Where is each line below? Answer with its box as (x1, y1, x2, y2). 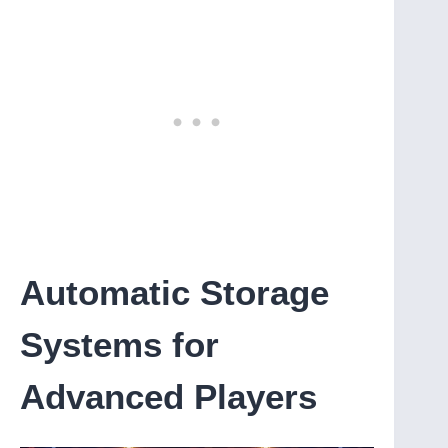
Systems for (20, 325, 219, 365)
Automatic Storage (20, 273, 329, 313)
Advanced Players (20, 377, 317, 417)
